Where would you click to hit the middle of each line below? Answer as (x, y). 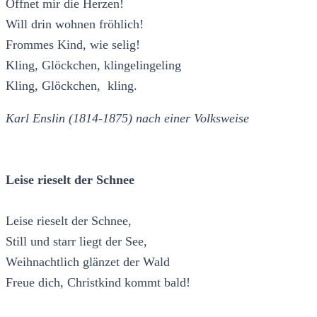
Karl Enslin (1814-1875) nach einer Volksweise (127, 119)
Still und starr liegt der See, (76, 242)
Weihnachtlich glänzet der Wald (88, 262)
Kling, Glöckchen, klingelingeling (93, 65)
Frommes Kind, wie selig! (73, 44)
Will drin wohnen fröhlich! (75, 24)
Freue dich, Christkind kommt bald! (98, 283)
